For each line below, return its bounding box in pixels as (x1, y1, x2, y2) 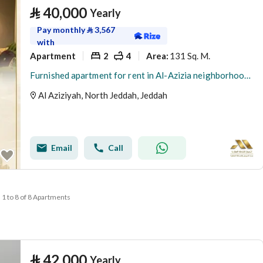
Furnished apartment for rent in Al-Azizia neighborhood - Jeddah (244, 70, 251, 80)
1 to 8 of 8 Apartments (2, 193, 70, 201)
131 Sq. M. (170, 50, 210, 61)
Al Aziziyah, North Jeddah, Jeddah (38, 90, 167, 100)
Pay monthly (37, 25, 87, 35)
